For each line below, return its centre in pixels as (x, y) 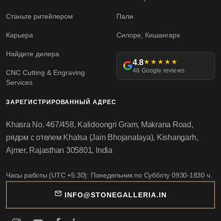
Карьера (19, 35)
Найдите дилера (33, 54)
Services (19, 82)
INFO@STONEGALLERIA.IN (116, 195)
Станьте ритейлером (39, 16)
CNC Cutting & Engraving (45, 72)
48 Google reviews (159, 70)
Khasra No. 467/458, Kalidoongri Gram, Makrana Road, (100, 124)
